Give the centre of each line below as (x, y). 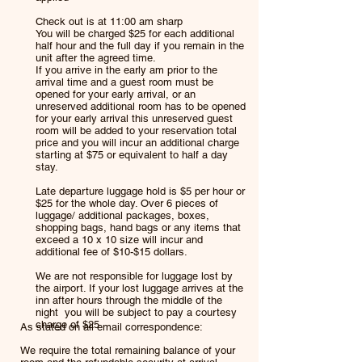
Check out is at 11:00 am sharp (109, 21)
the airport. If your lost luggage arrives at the (139, 288)
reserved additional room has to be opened (146, 106)
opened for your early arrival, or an (116, 94)
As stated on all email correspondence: (112, 327)
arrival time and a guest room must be (124, 82)
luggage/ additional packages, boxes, (122, 215)
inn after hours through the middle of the (129, 300)
